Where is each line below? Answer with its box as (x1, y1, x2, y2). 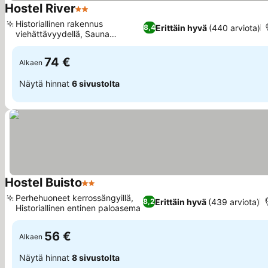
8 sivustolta (72, 252, 120, 263)
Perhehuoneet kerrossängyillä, (16, 193, 133, 203)
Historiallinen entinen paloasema (16, 203, 141, 213)
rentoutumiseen (16, 39, 76, 49)
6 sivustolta (72, 78, 120, 89)
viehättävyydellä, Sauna (16, 29, 109, 39)
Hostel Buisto (5, 175, 82, 190)
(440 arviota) (208, 22, 260, 33)
